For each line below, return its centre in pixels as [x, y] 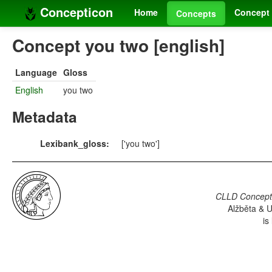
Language [36, 73]
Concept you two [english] [118, 46]
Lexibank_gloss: [75, 144]
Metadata [45, 117]
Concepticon [75, 12]
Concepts [196, 13]
